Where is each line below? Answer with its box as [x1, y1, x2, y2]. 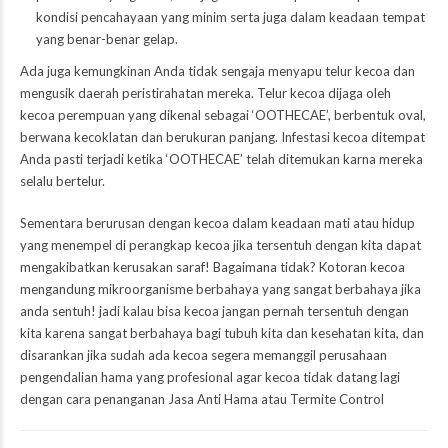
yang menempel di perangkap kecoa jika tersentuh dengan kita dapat [20, 237, 421, 254]
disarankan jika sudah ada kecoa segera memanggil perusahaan [20, 347, 387, 364]
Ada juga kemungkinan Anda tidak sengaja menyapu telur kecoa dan [20, 63, 415, 80]
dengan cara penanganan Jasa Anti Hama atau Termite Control [20, 391, 384, 408]
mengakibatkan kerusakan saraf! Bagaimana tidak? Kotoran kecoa [20, 259, 405, 276]
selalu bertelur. [20, 173, 105, 190]
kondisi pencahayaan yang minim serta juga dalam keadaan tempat [35, 9, 425, 26]
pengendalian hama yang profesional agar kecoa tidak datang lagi [20, 369, 400, 386]
